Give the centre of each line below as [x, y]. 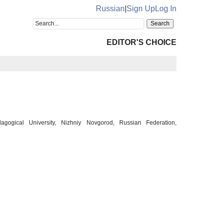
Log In [166, 9]
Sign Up [141, 9]
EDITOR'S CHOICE [142, 42]
